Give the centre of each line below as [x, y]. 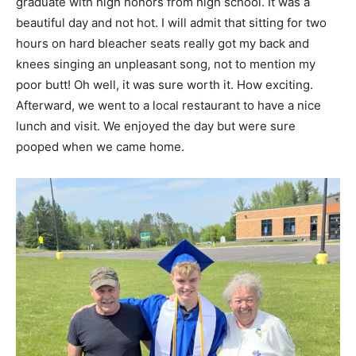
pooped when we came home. [100, 146]
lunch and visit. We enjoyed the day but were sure [156, 126]
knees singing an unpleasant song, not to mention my [166, 64]
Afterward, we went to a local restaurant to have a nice [168, 105]
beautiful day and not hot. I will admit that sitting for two [171, 22]
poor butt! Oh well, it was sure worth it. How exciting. [164, 84]
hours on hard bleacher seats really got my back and [163, 43]
